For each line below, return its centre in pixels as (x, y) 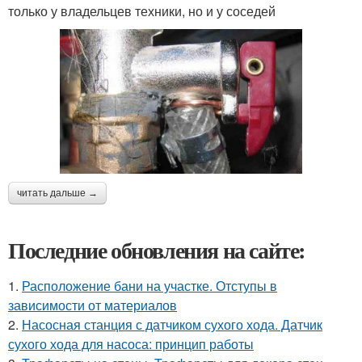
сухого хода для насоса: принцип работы (131, 343)
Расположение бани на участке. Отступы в (149, 285)
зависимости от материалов (93, 305)
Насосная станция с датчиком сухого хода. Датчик (172, 324)
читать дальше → (57, 193)
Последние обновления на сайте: (157, 250)
